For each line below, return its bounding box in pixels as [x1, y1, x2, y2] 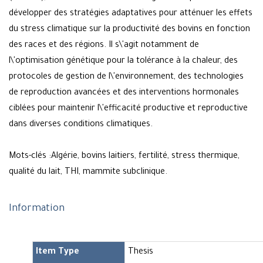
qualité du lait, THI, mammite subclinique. [9, 168, 167, 178]
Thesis [128, 248, 153, 258]
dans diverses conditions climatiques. [9, 120, 153, 130]
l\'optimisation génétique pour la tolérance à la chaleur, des [9, 57, 238, 67]
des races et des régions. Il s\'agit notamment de [9, 41, 199, 51]
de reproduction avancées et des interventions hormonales [9, 89, 239, 99]
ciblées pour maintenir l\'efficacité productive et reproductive [9, 104, 248, 114]
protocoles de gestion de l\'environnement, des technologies [9, 73, 244, 83]
